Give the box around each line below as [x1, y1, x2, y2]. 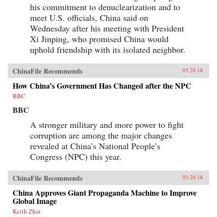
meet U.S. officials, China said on [30, 11, 148, 23]
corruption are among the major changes [30, 129, 172, 141]
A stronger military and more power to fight [30, 118, 184, 130]
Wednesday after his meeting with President [30, 22, 184, 34]
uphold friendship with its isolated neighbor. [30, 43, 186, 55]
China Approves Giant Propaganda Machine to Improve [13, 186, 197, 198]
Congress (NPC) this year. [30, 150, 122, 162]
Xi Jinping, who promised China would [30, 32, 169, 45]
